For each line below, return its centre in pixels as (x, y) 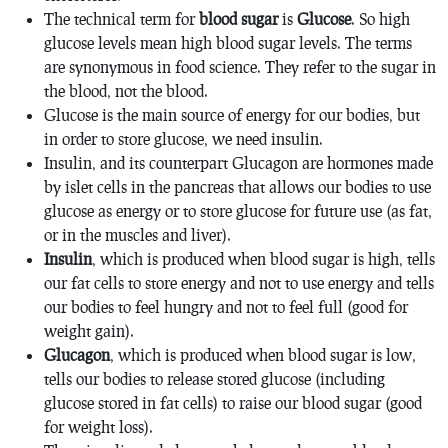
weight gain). (89, 330)
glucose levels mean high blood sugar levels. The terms (228, 42)
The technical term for (121, 18)
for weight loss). (98, 426)
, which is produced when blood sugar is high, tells (263, 258)
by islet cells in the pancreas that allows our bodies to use (237, 186)
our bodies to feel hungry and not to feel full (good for (226, 306)
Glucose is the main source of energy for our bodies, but (232, 114)
